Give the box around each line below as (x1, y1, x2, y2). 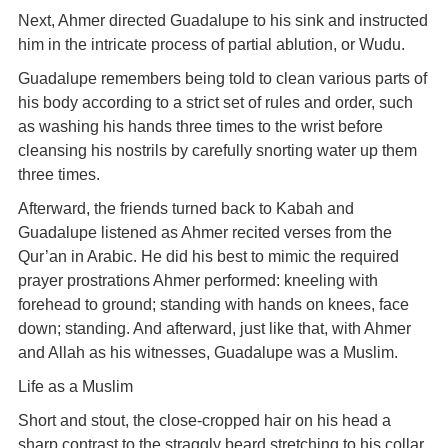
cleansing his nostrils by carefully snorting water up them (17, 142, 417, 159)
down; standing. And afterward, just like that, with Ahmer (17, 320, 411, 337)
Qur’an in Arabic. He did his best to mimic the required (17, 248, 399, 265)
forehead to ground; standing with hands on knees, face (17, 296, 409, 313)
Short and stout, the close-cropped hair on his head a (17, 412, 391, 429)
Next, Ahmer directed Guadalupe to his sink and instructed (17, 12, 428, 29)
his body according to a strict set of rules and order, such (17, 94, 413, 111)
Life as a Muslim (17, 378, 133, 395)
